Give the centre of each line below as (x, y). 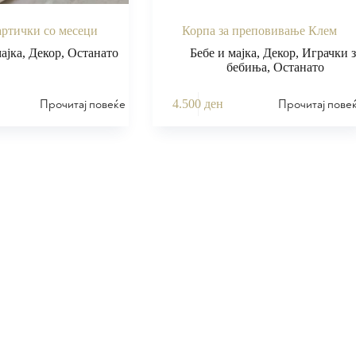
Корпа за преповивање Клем (260, 30)
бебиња (247, 67)
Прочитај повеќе (83, 104)
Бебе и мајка (223, 52)
